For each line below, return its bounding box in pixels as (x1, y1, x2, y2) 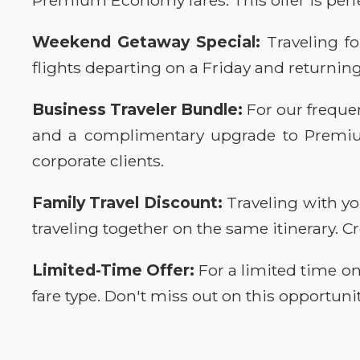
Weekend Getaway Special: (32, 31, 261, 51)
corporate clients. (32, 150, 164, 170)
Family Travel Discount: (32, 192, 223, 212)
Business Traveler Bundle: (32, 99, 243, 119)
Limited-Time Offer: (32, 260, 195, 280)
